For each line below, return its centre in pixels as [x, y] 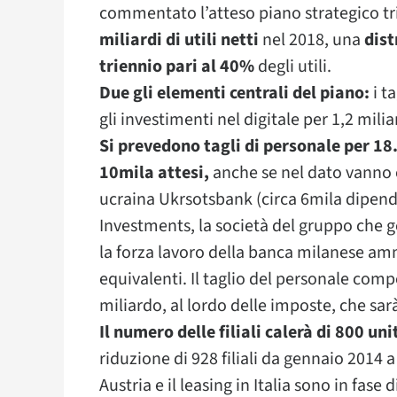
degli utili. [293, 66]
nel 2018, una [311, 40]
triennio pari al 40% [177, 66]
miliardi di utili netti [179, 40]
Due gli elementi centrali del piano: [234, 93]
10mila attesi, [154, 173]
